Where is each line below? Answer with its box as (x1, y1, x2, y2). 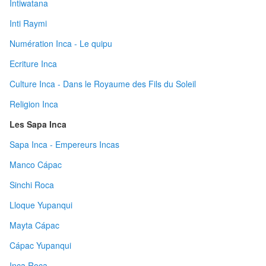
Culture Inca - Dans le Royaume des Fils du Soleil (9, 78, 196, 90)
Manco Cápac (9, 159, 62, 171)
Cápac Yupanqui (9, 239, 71, 252)
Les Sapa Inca (9, 118, 66, 131)
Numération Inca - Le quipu (9, 37, 112, 50)
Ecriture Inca (9, 58, 57, 70)
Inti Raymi (9, 17, 47, 30)
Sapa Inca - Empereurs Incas (9, 138, 119, 151)
